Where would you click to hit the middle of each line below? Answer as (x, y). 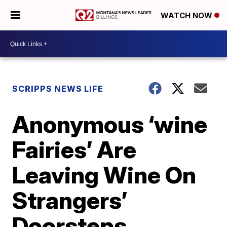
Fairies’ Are (74, 149)
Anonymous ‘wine (110, 124)
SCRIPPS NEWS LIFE (58, 89)
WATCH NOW (187, 16)
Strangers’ (70, 200)
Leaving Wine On (104, 175)
